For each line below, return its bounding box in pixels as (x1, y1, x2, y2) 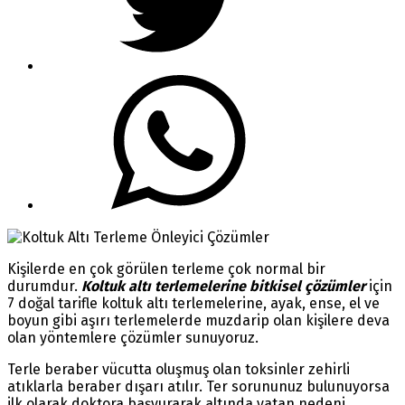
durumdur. (7, 277, 81, 295)
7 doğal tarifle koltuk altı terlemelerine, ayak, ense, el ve (7, 294, 380, 312)
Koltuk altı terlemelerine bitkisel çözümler (81, 277, 365, 295)
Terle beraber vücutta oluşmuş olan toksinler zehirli (7, 360, 350, 378)
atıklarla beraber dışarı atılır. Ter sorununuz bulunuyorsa (7, 377, 390, 395)
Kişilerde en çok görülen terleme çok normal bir (7, 259, 325, 278)
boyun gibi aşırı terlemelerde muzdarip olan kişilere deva (7, 311, 390, 329)
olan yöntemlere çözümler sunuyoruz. (7, 328, 259, 346)
